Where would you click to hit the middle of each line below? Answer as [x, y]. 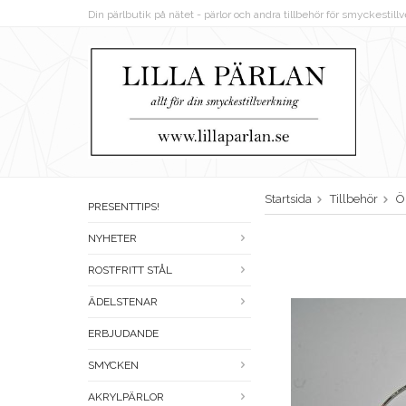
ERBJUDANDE [123, 334]
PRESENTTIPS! [124, 207]
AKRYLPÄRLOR [126, 397]
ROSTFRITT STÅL [130, 271]
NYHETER [112, 239]
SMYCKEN [113, 366]
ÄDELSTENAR [123, 302]
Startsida [288, 199]
